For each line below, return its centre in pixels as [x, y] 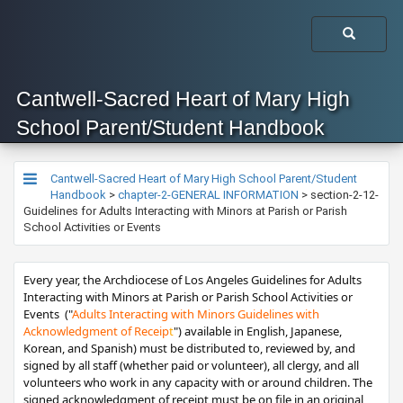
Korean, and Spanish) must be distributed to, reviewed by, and [189, 348]
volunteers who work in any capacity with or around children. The [198, 382]
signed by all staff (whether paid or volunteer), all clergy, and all [191, 365]
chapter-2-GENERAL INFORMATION [208, 195]
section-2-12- [345, 195]
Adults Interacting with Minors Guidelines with [196, 314]
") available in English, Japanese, [258, 331]
